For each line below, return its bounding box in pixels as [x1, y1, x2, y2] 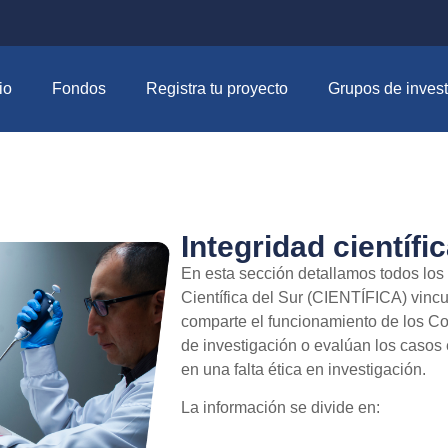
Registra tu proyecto [146, 80, 288, 97]
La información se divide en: [180, 399, 380, 417]
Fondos [52, 80, 106, 97]
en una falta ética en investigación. [180, 361, 426, 378]
